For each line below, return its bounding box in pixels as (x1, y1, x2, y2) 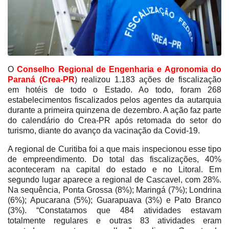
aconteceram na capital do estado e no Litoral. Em (8, 165, 221, 174)
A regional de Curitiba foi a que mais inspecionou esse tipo (8, 144, 221, 153)
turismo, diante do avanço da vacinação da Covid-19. (8, 126, 200, 135)
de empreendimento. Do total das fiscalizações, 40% (8, 154, 221, 164)
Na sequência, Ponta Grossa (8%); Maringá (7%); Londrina (8, 185, 221, 194)
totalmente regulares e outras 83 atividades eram (8, 216, 221, 225)
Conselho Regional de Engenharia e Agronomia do (17, 64, 222, 74)
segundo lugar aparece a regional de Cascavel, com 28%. (8, 175, 221, 184)
